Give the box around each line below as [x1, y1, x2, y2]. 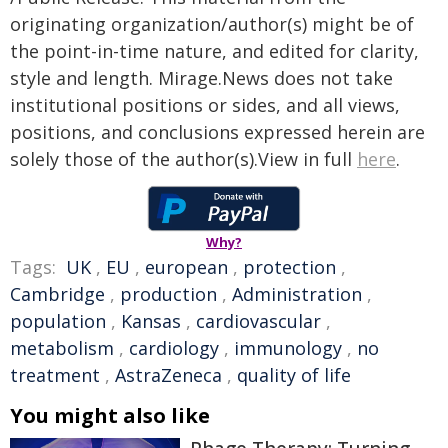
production [120, 282, 217, 306]
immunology [234, 336, 342, 360]
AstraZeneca [115, 363, 222, 387]
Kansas [121, 309, 181, 333]
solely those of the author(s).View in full [10, 147, 357, 171]
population [10, 309, 106, 333]
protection [243, 255, 336, 279]
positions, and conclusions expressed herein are [10, 120, 425, 144]
